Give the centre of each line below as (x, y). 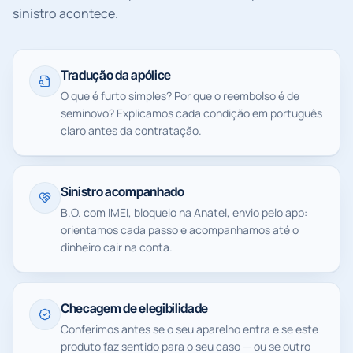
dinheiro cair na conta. (117, 247)
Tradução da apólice (116, 75)
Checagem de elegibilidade (134, 308)
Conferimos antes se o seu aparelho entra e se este (190, 329)
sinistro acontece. (65, 13)
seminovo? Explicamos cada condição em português (191, 113)
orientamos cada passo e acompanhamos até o (180, 230)
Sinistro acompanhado (123, 191)
